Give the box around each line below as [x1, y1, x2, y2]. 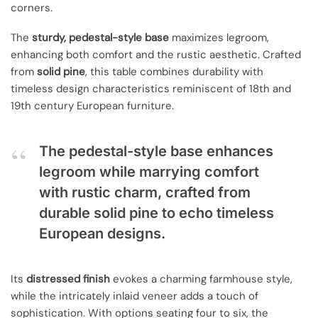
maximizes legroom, [169, 31, 269, 45]
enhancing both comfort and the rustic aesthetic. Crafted [11, 48, 301, 62]
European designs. [39, 224, 165, 242]
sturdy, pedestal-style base [32, 31, 169, 45]
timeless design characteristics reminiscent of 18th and [11, 82, 291, 97]
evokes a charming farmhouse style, [110, 272, 292, 287]
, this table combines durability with [85, 65, 263, 79]
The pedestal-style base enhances [39, 142, 273, 160]
